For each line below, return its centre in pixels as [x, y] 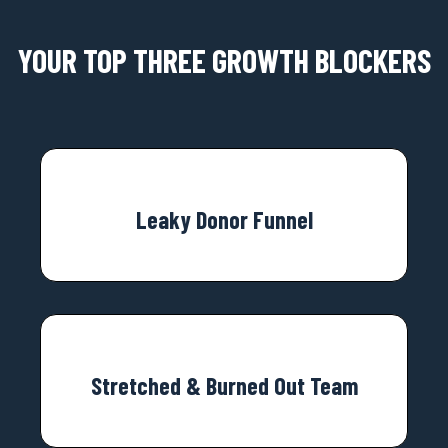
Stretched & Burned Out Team [224, 385]
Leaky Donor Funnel [224, 219]
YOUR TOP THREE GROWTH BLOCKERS [224, 59]
